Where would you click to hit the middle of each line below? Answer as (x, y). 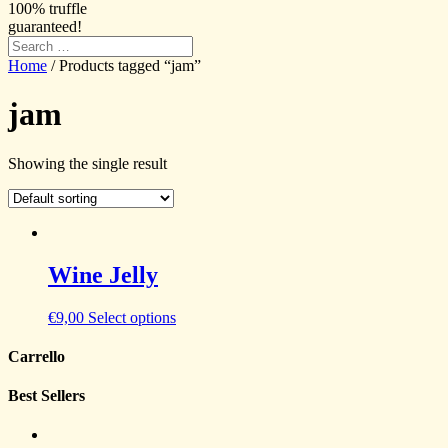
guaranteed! (45, 26)
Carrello (36, 356)
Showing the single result (87, 163)
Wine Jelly (103, 274)
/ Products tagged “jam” (124, 65)
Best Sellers (46, 396)
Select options (132, 317)
